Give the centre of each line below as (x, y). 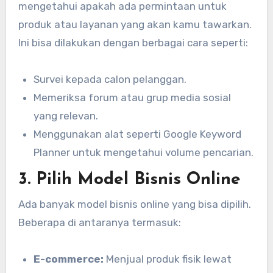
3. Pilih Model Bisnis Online (129, 180)
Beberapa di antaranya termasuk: (99, 222)
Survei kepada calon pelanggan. (110, 79)
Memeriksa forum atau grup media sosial (133, 97)
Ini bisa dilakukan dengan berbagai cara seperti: (133, 42)
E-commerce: (69, 259)
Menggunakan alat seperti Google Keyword (138, 134)
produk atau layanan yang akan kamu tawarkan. (135, 24)
